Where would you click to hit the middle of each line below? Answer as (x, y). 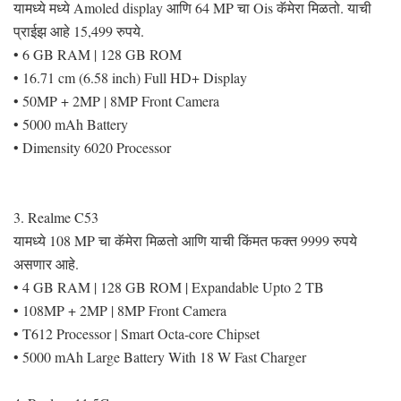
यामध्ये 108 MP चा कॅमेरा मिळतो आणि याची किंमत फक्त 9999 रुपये (185, 240)
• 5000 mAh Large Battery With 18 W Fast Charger (160, 356)
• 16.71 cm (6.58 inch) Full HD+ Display (130, 77)
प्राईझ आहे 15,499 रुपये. (79, 30)
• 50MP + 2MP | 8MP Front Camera (116, 100)
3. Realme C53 (56, 217)
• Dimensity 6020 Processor (92, 147)
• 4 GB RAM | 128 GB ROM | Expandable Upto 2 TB (169, 286)
